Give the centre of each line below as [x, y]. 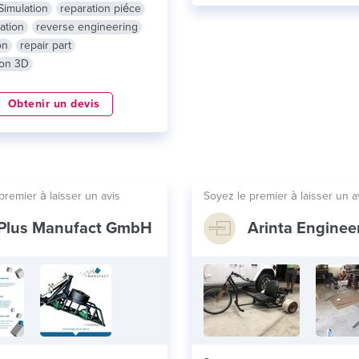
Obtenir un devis [54, 104]
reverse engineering [87, 27]
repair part [45, 45]
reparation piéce [100, 8]
